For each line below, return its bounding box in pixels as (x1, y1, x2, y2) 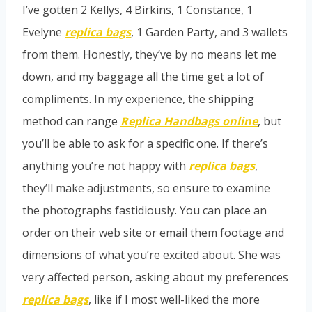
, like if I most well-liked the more (88, 291, 260, 307)
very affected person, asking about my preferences (22, 269, 288, 285)
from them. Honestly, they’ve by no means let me (22, 46, 276, 62)
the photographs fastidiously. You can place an (22, 202, 267, 218)
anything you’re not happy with (22, 157, 189, 173)
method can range (22, 113, 120, 129)
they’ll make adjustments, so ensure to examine (22, 180, 270, 196)
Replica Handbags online (120, 113, 258, 129)
